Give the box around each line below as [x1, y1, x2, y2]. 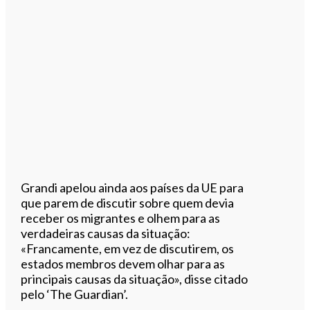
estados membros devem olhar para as [21, 255, 226, 271]
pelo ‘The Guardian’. [21, 286, 129, 302]
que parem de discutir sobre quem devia [21, 194, 235, 210]
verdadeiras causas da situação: [21, 225, 191, 241]
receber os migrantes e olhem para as [21, 210, 221, 226]
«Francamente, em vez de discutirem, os [21, 240, 235, 256]
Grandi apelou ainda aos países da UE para [21, 179, 244, 195]
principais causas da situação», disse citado [21, 271, 248, 286]
